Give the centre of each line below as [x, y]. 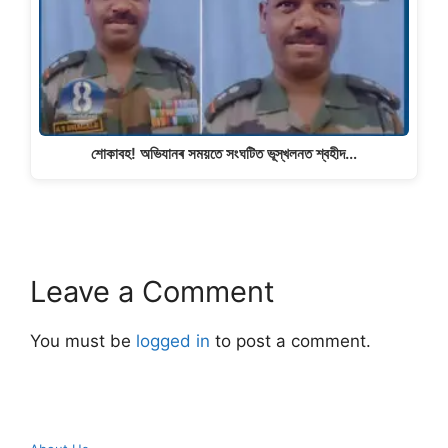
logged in [173, 341]
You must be [83, 341]
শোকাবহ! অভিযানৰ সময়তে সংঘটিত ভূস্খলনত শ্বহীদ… [224, 154]
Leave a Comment [152, 292]
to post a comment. [290, 341]
